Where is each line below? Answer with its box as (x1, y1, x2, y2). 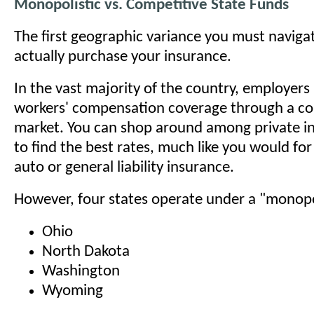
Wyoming (42, 283, 103, 299)
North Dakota (42, 244, 130, 260)
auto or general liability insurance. (14, 160, 234, 176)
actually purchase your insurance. (14, 49, 231, 65)
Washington (42, 264, 120, 280)
